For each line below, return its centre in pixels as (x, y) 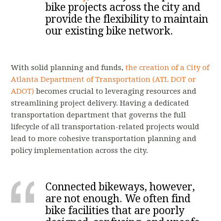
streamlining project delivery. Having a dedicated (100, 103)
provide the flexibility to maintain (127, 19)
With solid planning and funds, (68, 68)
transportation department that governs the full (99, 115)
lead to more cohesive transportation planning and (104, 139)
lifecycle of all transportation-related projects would (105, 127)
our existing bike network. (110, 31)
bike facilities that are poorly (115, 211)
